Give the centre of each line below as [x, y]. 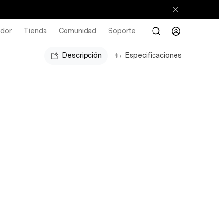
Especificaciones [153, 55]
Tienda [35, 31]
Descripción [82, 55]
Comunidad [77, 31]
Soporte [122, 31]
